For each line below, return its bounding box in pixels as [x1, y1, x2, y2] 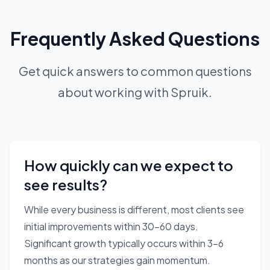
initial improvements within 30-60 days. [24, 220, 198, 233]
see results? [24, 175, 107, 194]
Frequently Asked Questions [10, 27, 260, 51]
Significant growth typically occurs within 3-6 [24, 237, 224, 250]
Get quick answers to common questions [18, 63, 252, 79]
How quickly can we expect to [24, 156, 233, 175]
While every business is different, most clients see [24, 203, 244, 216]
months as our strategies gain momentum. [24, 254, 210, 267]
